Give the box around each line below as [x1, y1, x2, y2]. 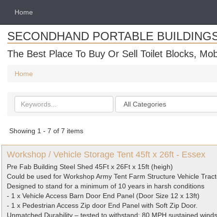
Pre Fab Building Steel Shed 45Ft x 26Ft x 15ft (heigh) [7, 163, 173, 170]
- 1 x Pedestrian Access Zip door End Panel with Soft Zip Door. [7, 201, 198, 209]
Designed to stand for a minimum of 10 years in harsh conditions [7, 182, 204, 190]
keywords [14, 106, 46, 114]
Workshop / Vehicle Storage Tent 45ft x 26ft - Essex [7, 150, 205, 159]
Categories [115, 96, 151, 104]
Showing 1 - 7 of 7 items [9, 127, 83, 135]
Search [14, 96, 37, 104]
